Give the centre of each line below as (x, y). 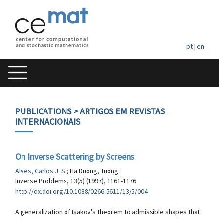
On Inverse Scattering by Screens (75, 157)
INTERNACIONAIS (47, 121)
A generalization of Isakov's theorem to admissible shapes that (108, 212)
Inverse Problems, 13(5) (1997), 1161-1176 (76, 181)
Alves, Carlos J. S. (41, 171)
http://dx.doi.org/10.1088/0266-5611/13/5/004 (81, 191)
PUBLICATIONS (43, 111)
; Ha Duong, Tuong (92, 171)
